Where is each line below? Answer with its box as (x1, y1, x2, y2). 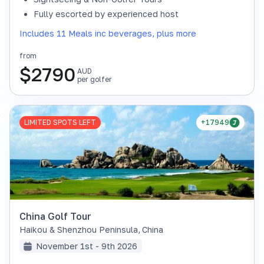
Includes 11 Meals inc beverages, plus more (19, 28, 196, 38)
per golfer (77, 75, 112, 84)
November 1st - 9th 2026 (36, 241, 137, 251)
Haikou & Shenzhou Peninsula (19, 225, 138, 235)
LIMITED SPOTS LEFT (24, 118, 96, 127)
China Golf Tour (19, 210, 91, 222)
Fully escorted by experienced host (34, 9, 179, 19)
